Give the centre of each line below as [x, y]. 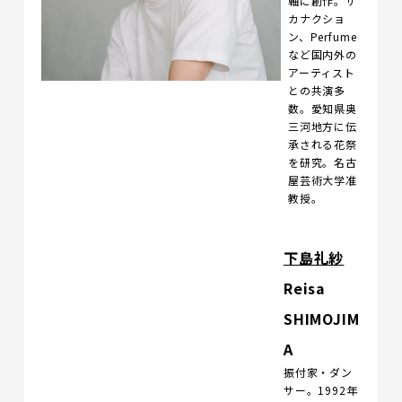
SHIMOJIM [321, 319]
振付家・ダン [318, 372]
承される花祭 [323, 144]
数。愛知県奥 [323, 108]
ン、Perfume [322, 36]
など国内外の [323, 54]
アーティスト [322, 72]
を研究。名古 [323, 162]
